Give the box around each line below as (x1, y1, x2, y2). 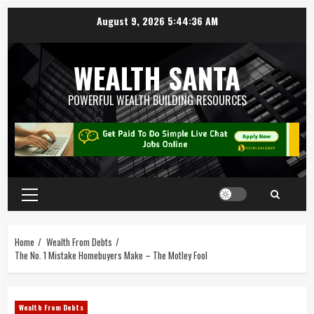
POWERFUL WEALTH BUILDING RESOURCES (67, 92, 247, 109)
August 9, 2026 (96, 13, 168, 28)
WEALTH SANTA (74, 57, 240, 99)
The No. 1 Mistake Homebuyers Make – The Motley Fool (15, 247, 207, 262)
